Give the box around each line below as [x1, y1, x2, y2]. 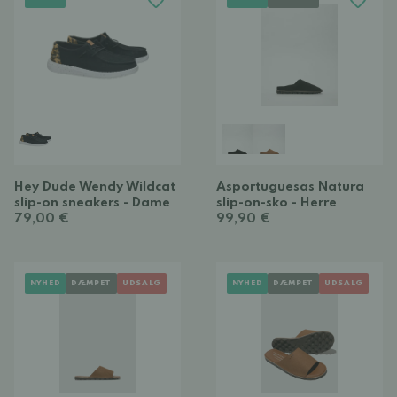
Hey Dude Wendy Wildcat [14, 181, 175, 193]
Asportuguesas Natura [216, 181, 364, 193]
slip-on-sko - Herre [216, 197, 337, 209]
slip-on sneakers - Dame [14, 197, 170, 209]
